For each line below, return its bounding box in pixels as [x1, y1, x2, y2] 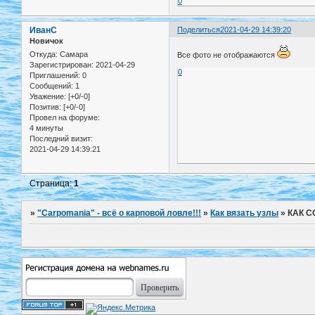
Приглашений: [30, 71, 80, 80]
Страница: [30, 179, 75, 189]
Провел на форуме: [30, 113, 100, 122]
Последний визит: [30, 134, 93, 143]
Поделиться [177, 25, 221, 34]
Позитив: [30, 103, 61, 112]
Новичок [30, 37, 63, 46]
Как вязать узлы [210, 208, 279, 219]
